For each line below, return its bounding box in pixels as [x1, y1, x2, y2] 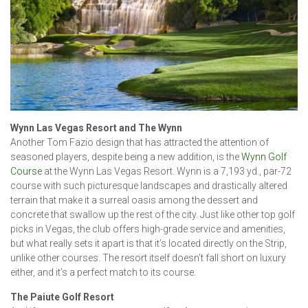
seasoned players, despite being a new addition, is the [10, 151, 241, 162]
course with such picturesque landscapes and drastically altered [10, 179, 287, 191]
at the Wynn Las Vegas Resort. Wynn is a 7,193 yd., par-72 [42, 165, 291, 177]
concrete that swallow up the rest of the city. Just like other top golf [10, 208, 295, 220]
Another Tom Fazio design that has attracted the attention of [10, 136, 269, 148]
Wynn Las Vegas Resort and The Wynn [10, 122, 182, 133]
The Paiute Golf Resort [10, 291, 114, 302]
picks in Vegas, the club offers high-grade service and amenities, [10, 223, 285, 234]
